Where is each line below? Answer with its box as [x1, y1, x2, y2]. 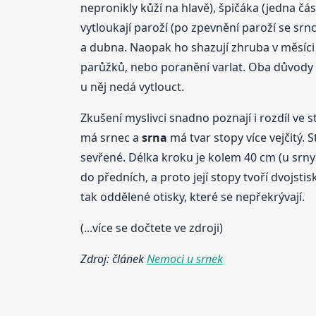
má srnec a [80, 129, 142, 145]
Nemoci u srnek [146, 250, 223, 267]
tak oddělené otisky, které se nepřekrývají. [80, 188, 305, 205]
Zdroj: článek [80, 250, 147, 267]
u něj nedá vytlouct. [80, 78, 184, 95]
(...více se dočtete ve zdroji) [80, 219, 223, 236]
